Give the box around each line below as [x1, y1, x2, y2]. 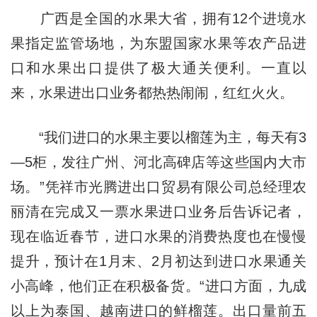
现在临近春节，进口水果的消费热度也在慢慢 [10, 228, 307, 244]
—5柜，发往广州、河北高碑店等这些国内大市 [10, 154, 307, 170]
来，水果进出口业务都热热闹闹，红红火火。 [10, 84, 294, 100]
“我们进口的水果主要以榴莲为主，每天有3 [10, 129, 307, 145]
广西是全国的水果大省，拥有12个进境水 [10, 10, 307, 26]
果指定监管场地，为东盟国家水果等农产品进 [10, 35, 307, 51]
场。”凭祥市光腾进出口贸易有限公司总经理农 [10, 178, 307, 195]
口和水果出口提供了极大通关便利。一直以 [10, 59, 307, 76]
